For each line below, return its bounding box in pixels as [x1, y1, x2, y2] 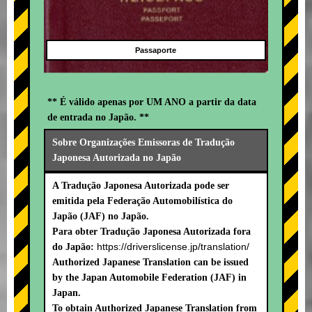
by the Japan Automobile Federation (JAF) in [52, 272, 247, 283]
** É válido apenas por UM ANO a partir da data [47, 97, 256, 108]
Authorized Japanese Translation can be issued [52, 257, 249, 268]
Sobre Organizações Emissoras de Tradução [52, 137, 235, 148]
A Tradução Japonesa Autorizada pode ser [52, 180, 229, 192]
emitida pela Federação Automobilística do [52, 196, 233, 207]
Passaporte [135, 46, 177, 55]
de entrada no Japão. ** [47, 112, 149, 123]
